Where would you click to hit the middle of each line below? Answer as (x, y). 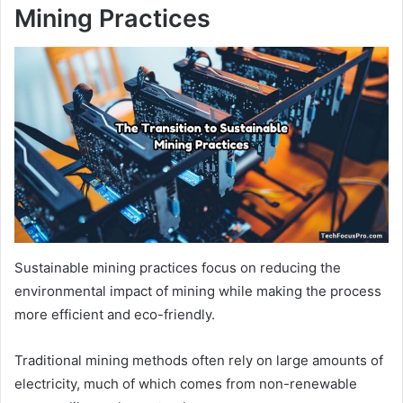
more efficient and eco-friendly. (116, 315)
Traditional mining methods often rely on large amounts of (199, 361)
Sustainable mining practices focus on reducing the (178, 268)
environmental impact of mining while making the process (198, 291)
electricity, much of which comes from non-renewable (186, 384)
